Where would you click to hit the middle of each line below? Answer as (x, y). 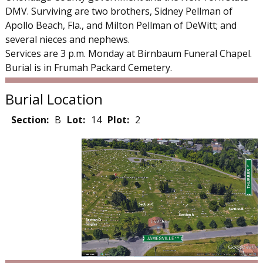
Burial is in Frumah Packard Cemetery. (88, 68)
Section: (30, 120)
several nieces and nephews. (67, 40)
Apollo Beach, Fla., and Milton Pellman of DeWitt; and (121, 26)
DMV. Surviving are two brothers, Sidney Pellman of (119, 11)
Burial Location (54, 99)
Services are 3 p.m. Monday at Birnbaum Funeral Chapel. (128, 54)
